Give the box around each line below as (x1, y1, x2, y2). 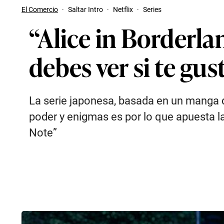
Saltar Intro (68, 5, 103, 13)
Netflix (113, 5, 133, 13)
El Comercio (21, 5, 58, 13)
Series (143, 5, 161, 13)
